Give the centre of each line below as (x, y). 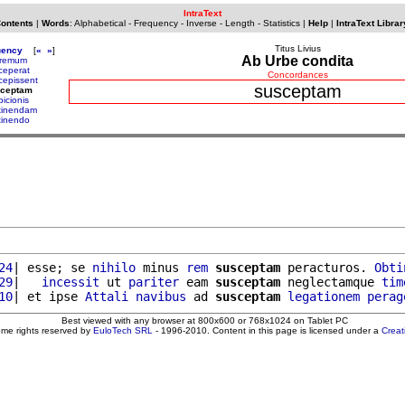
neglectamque (331, 282)
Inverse (201, 23)
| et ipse (49, 296)
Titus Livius (297, 48)
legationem (324, 296)
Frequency (155, 23)
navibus (161, 296)
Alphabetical (99, 23)
